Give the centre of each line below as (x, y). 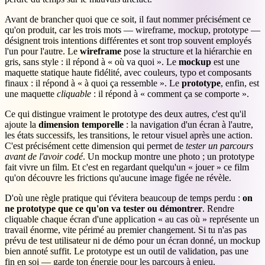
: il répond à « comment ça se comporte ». (170, 93)
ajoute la (22, 124)
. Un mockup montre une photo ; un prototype (169, 156)
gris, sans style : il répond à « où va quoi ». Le (92, 62)
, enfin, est (240, 83)
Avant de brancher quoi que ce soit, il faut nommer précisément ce (128, 19)
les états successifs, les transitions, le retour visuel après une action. (129, 135)
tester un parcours (219, 146)
